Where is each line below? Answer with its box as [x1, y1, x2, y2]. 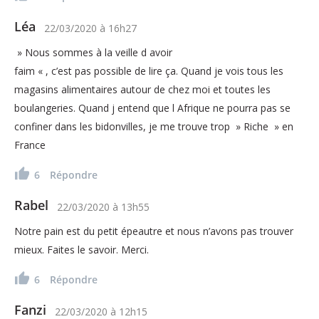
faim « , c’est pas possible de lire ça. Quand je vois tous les [14, 63, 283, 78]
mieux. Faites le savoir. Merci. [14, 242, 149, 256]
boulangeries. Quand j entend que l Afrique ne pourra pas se [14, 100, 291, 115]
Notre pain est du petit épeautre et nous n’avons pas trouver [14, 224, 293, 238]
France [14, 137, 46, 152]
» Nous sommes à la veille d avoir [14, 45, 172, 59]
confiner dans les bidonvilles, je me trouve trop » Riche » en [14, 119, 293, 133]
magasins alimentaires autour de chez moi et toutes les [14, 82, 271, 96]
